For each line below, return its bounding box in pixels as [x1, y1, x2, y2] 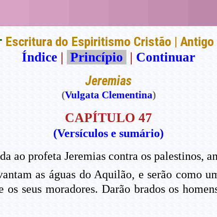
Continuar [136, 50, 195, 65]
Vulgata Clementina [64, 89, 153, 101]
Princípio [67, 50, 126, 65]
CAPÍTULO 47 [65, 110, 152, 125]
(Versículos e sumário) [53, 127, 164, 140]
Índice [22, 50, 57, 65]
